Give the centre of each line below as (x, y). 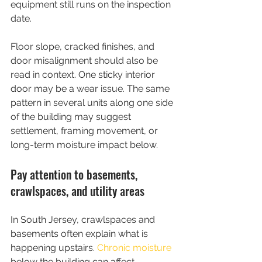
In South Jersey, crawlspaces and (84, 220)
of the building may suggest (72, 117)
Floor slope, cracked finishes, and (84, 46)
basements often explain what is (80, 234)
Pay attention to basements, (75, 174)
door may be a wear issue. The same (91, 89)
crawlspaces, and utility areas (77, 191)
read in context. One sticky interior (84, 75)
